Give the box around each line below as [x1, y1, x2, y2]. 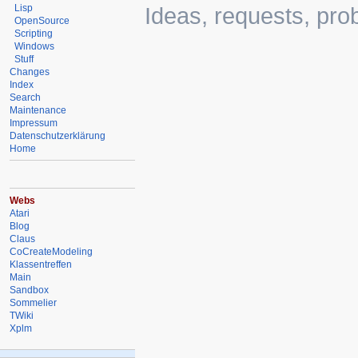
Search [10, 91, 42, 103]
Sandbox [10, 284, 50, 296]
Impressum [10, 117, 58, 129]
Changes [10, 66, 50, 78]
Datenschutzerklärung [10, 129, 106, 141]
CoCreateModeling [10, 245, 93, 257]
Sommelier [10, 296, 58, 308]
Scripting [14, 27, 54, 39]
